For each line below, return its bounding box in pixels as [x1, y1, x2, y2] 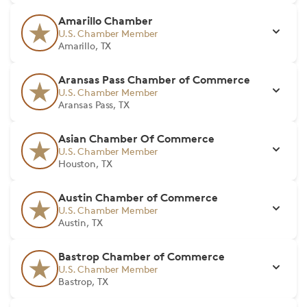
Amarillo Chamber [58, 14, 153, 27]
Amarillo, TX [58, 40, 112, 51]
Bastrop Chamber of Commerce [58, 249, 225, 263]
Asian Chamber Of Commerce [58, 132, 214, 145]
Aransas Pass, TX [58, 99, 130, 110]
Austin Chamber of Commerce [58, 191, 218, 204]
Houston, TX [58, 158, 112, 169]
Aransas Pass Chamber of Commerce [58, 73, 250, 86]
